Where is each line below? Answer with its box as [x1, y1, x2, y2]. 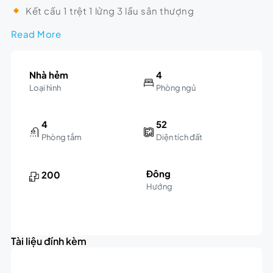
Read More [10, 27, 62, 40]
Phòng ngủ [156, 82, 196, 93]
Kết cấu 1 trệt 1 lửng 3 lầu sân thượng [21, 4, 194, 16]
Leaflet [110, 206, 135, 217]
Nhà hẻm [29, 68, 68, 80]
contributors [200, 206, 241, 217]
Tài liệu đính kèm [10, 234, 87, 247]
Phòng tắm [41, 132, 82, 142]
